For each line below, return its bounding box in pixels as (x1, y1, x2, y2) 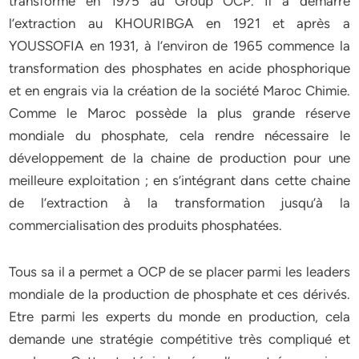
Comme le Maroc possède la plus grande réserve (9, 105, 350, 121)
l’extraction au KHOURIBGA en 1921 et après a (9, 15, 350, 31)
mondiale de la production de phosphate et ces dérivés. (9, 286, 350, 302)
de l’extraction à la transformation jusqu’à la (9, 195, 350, 211)
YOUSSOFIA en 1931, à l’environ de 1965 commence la (9, 38, 350, 54)
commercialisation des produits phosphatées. (9, 217, 283, 233)
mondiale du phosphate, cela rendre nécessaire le (9, 127, 350, 143)
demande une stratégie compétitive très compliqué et (9, 331, 350, 347)
